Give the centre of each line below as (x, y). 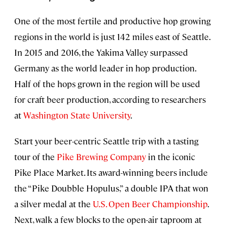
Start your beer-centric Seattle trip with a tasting (106, 141)
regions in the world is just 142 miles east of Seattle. (112, 37)
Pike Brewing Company (101, 157)
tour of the (35, 157)
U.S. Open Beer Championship (150, 204)
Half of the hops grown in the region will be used (107, 84)
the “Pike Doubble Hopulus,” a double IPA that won (111, 188)
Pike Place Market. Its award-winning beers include (111, 173)
